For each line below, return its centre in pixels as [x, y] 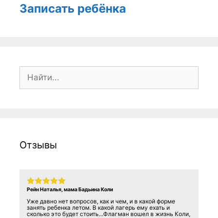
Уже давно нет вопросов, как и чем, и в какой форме [101, 201]
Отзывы [38, 145]
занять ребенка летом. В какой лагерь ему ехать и [98, 207]
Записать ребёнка [73, 8]
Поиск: [32, 71]
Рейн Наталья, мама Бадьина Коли [71, 189]
